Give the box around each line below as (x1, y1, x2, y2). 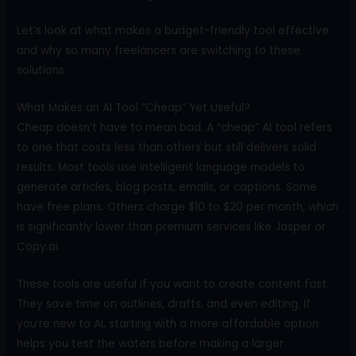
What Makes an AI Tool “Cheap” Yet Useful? (17, 100, 251, 116)
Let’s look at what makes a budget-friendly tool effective (17, 23, 330, 39)
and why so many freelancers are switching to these (17, 43, 301, 59)
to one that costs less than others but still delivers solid (17, 140, 317, 156)
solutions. (17, 63, 68, 79)
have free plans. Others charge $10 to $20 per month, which (17, 199, 339, 215)
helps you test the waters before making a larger (17, 336, 284, 352)
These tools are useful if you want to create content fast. (17, 277, 330, 292)
